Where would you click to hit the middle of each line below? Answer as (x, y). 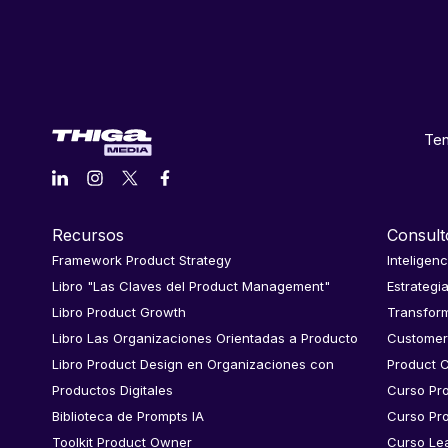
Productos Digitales (112, 390)
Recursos (88, 235)
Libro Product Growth (119, 312)
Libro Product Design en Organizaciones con (193, 364)
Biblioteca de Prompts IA (128, 416)
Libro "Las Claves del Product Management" (191, 286)
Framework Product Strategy (141, 260)
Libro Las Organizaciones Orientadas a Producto (205, 338)
